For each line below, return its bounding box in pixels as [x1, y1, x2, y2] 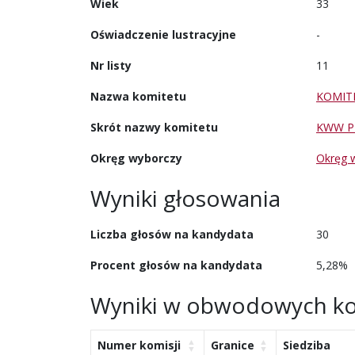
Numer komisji [97, 337, 181, 353]
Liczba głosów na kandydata [90, 226, 254, 242]
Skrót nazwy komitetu [90, 119, 218, 135]
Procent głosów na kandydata [90, 257, 262, 273]
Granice [211, 337, 254, 353]
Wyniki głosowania [90, 182, 281, 213]
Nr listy [90, 57, 132, 73]
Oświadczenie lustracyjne [90, 26, 236, 42]
